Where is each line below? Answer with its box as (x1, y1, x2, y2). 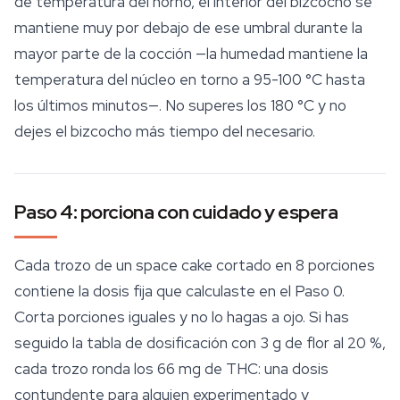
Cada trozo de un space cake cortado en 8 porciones (14, 255, 375, 276)
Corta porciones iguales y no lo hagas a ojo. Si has (14, 307, 349, 328)
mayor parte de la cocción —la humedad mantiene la (14, 44, 368, 64)
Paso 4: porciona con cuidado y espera (14, 199, 338, 226)
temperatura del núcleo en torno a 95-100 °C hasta (14, 70, 365, 90)
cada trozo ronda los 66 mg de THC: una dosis (14, 359, 329, 379)
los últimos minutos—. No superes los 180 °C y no (14, 96, 346, 116)
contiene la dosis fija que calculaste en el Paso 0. (14, 281, 345, 302)
